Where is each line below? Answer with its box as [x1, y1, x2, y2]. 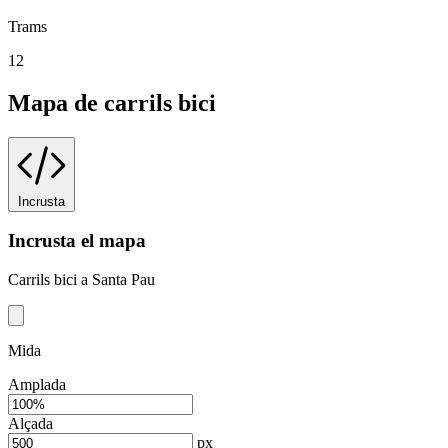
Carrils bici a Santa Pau [8, 270, 155, 288]
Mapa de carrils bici [8, 89, 216, 116]
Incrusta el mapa [8, 230, 146, 252]
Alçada [8, 414, 53, 432]
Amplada [8, 375, 66, 393]
